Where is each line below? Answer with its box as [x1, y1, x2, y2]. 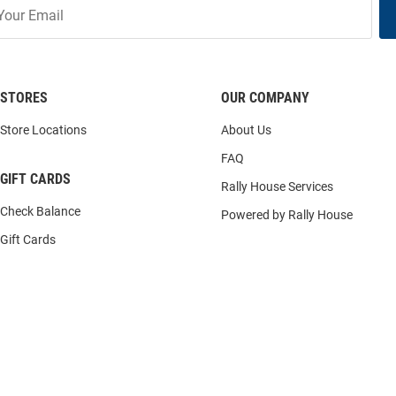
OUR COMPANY [221, 89, 309, 106]
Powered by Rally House [221, 208, 353, 222]
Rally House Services [221, 179, 333, 194]
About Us [221, 123, 271, 137]
